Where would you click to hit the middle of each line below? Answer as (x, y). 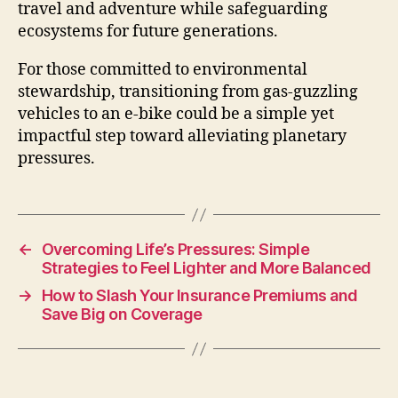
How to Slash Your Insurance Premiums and (199, 296)
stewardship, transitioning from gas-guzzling (188, 92)
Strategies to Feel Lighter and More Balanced (206, 268)
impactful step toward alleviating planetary (182, 137)
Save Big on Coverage (122, 314)
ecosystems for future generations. (148, 32)
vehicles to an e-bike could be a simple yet (176, 115)
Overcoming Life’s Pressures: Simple (175, 250)
